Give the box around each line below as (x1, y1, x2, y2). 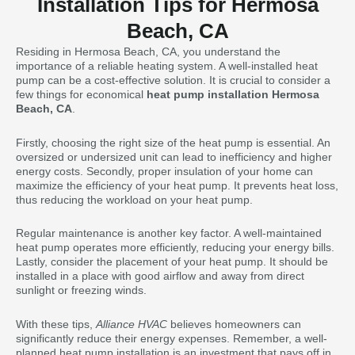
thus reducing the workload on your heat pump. (16, 193, 253, 206)
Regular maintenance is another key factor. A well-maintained (16, 227, 322, 239)
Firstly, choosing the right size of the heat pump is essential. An (16, 136, 330, 149)
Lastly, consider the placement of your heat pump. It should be (16, 255, 328, 268)
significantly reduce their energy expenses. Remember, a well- (16, 331, 327, 345)
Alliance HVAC (96, 317, 167, 330)
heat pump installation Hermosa (147, 88, 319, 101)
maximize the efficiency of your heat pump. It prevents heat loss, (16, 178, 338, 192)
